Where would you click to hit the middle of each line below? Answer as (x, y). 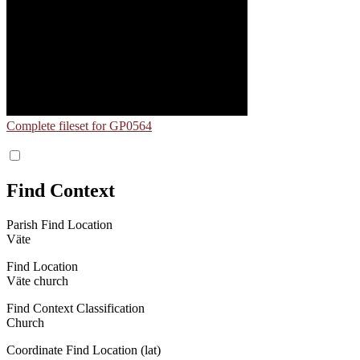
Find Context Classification (76, 308)
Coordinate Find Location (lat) (84, 350)
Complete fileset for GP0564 (79, 125)
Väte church (37, 280)
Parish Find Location (59, 224)
